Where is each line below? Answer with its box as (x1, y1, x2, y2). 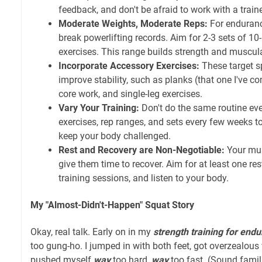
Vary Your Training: (58, 102, 139, 113)
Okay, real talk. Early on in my (30, 226, 153, 237)
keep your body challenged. (58, 130, 171, 142)
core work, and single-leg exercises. (58, 88, 202, 99)
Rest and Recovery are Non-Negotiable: (58, 144, 225, 156)
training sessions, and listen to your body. (58, 172, 229, 184)
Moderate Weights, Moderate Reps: (58, 18, 208, 29)
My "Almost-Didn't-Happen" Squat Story (30, 199, 194, 211)
